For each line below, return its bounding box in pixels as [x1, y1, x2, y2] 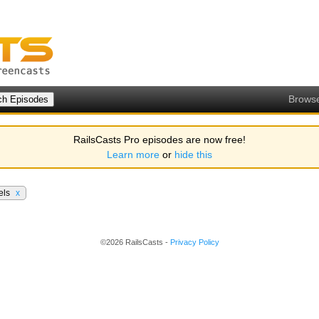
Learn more [107, 149, 159, 160]
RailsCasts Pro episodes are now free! [73, 134, 246, 145]
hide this [174, 149, 212, 160]
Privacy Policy [169, 238, 219, 246]
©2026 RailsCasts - [100, 238, 170, 246]
